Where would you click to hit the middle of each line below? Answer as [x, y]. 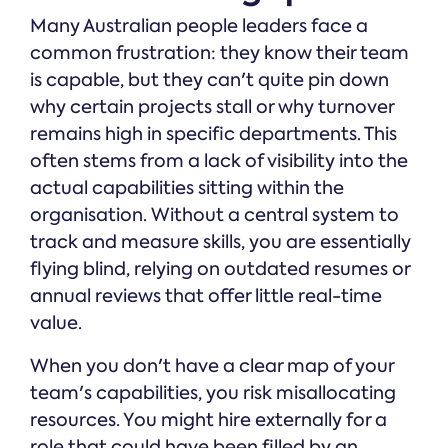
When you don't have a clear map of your [212, 365]
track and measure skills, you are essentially [220, 241]
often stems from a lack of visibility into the [219, 160]
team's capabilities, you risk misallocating [213, 392]
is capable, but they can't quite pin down [209, 79]
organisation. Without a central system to [214, 214]
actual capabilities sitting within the [187, 187]
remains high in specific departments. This [213, 133]
